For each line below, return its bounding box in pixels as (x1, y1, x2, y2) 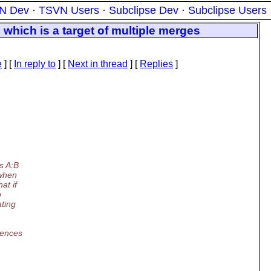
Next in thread (68, 59, 128, 69)
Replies (140, 59, 173, 69)
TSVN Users (39, 4, 99, 16)
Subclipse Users (188, 4, 267, 16)
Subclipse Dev (109, 4, 178, 16)
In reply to (14, 59, 56, 69)
